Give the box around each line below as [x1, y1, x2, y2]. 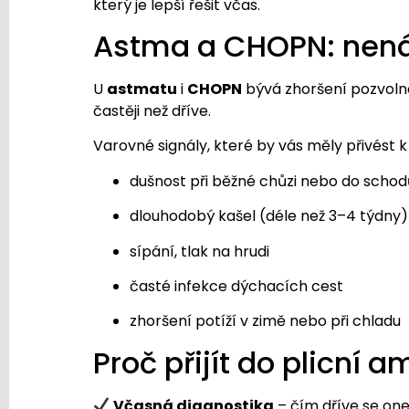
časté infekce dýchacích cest [130, 275, 343, 297]
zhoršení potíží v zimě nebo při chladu [130, 310, 401, 332]
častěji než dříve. [93, 100, 211, 121]
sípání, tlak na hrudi [130, 240, 269, 262]
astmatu [107, 78, 177, 100]
